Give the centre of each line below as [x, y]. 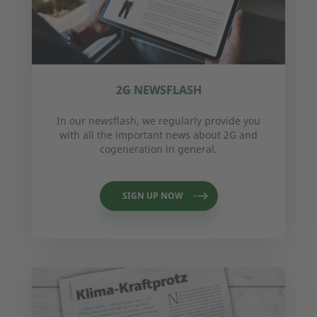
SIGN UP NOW [152, 195]
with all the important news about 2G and [158, 134]
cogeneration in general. [158, 149]
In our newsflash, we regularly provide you [158, 120]
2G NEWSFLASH [158, 90]
